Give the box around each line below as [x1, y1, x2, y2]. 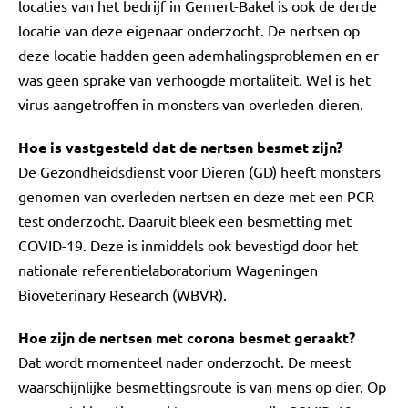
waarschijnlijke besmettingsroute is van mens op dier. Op [18, 377, 386, 395]
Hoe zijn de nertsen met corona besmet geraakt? [18, 328, 355, 347]
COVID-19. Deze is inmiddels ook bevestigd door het [18, 236, 358, 254]
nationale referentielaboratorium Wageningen [18, 260, 318, 279]
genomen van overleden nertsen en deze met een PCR [18, 187, 374, 205]
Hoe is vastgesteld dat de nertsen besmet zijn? [18, 138, 342, 157]
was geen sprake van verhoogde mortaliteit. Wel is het [18, 70, 371, 88]
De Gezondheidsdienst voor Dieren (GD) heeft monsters [18, 162, 381, 180]
